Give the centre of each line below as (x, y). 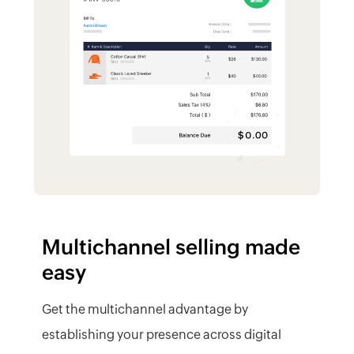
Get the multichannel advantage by (145, 310)
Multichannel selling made (171, 248)
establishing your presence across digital (161, 335)
